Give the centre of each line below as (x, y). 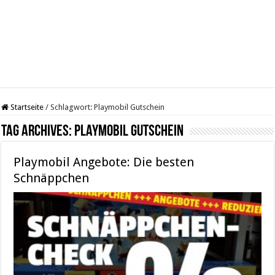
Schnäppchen (52, 178)
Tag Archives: (38, 131)
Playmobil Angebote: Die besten (104, 162)
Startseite (26, 107)
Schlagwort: (72, 107)
